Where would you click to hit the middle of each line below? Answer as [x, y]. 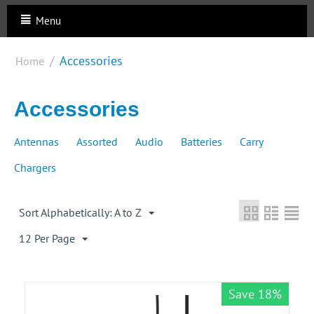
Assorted [97, 142]
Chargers [35, 168]
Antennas [36, 142]
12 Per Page [47, 239]
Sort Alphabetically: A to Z [80, 213]
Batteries [202, 142]
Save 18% [255, 294]
